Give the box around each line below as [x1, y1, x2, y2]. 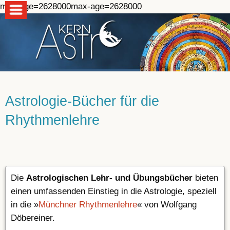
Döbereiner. [11, 213, 55, 223]
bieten [193, 173, 218, 183]
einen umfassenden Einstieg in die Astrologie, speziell [11, 186, 217, 197]
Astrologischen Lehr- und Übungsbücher [26, 173, 193, 183]
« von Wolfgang [137, 200, 197, 210]
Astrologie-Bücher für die [5, 93, 159, 109]
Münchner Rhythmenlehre [39, 200, 137, 210]
